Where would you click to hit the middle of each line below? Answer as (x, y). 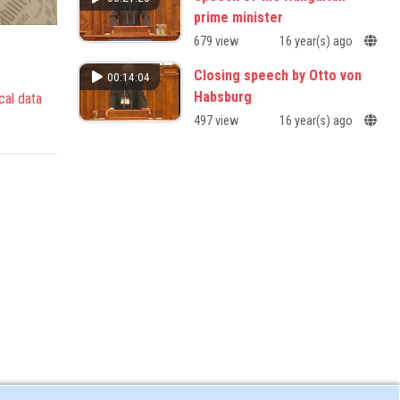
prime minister (238, 18)
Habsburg (222, 97)
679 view (216, 42)
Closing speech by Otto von (277, 76)
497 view (216, 121)
